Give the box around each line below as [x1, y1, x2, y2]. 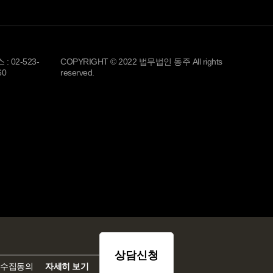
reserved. [60, 68, 94, 77]
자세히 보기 [45, 262, 89, 271]
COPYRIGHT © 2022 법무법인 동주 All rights [60, 57, 222, 66]
